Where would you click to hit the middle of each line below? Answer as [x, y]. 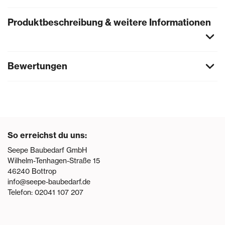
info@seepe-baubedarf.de [49, 182]
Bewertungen [37, 66]
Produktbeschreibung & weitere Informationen [109, 22]
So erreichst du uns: [47, 135]
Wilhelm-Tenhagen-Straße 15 [54, 160]
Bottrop [44, 171]
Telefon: [21, 192]
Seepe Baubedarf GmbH [47, 150]
